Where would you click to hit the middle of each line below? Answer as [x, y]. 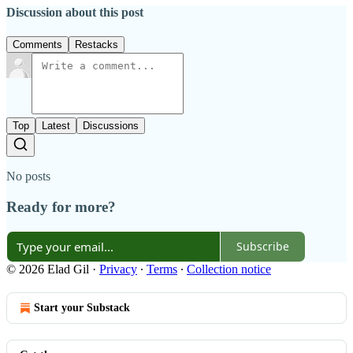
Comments [37, 45]
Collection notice [229, 269]
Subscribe [263, 247]
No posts [28, 176]
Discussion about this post [75, 13]
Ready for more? [61, 207]
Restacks [97, 45]
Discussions [111, 126]
